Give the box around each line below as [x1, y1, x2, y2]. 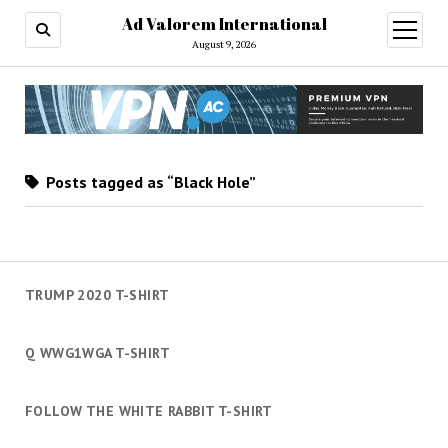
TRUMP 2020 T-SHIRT [24, 286, 170, 305]
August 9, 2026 [192, 38, 256, 51]
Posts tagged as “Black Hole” [41, 172, 256, 193]
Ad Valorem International [121, 13, 327, 35]
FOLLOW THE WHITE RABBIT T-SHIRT [24, 401, 273, 420]
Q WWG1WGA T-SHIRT [24, 343, 171, 362]
